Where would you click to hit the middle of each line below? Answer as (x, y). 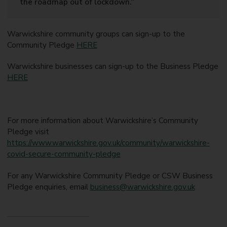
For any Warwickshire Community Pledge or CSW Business (110, 176)
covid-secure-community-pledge (64, 154)
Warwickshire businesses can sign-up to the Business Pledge (112, 67)
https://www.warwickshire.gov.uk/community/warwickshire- (108, 143)
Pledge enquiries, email (48, 187)
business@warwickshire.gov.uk (142, 187)
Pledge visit (28, 132)
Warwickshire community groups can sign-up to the (96, 34)
